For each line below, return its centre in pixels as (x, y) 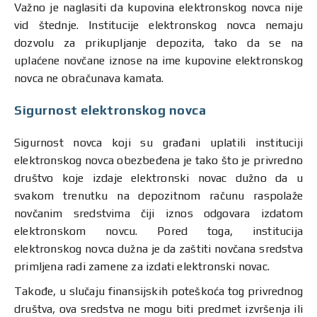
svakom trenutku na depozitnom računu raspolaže (158, 196)
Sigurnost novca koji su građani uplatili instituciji (158, 143)
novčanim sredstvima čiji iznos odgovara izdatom (158, 213)
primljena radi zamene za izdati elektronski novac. (142, 266)
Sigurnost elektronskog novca (110, 110)
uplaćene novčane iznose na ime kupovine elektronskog (158, 60)
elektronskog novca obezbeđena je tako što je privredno (158, 160)
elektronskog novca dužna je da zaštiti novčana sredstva (158, 249)
